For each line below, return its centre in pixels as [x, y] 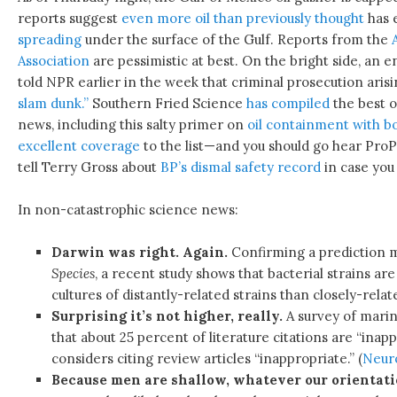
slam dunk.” [54, 103]
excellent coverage [79, 145]
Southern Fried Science [168, 103]
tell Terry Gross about [90, 167]
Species [73, 274]
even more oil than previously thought [243, 18]
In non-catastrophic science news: [128, 209]
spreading [50, 39]
